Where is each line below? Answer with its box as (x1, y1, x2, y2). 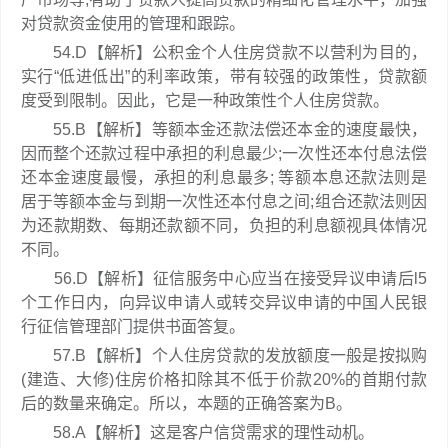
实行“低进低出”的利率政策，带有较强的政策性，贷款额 (21, 68, 427, 85)
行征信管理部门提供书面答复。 (21, 318, 245, 335)
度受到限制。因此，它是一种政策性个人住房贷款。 (21, 92, 389, 109)
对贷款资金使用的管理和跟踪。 (21, 15, 245, 32)
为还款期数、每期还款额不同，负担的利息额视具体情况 (21, 217, 427, 234)
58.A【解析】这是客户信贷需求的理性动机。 (21, 424, 374, 441)
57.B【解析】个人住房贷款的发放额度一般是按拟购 (21, 347, 427, 364)
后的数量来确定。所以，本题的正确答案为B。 (21, 395, 352, 412)
